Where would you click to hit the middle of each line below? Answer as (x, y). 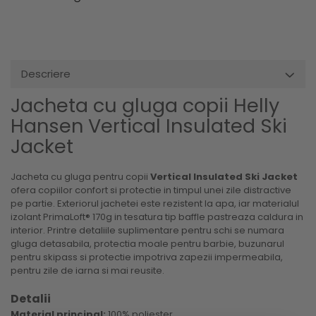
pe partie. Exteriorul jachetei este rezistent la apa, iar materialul (155, 203)
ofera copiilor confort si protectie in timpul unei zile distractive (151, 190)
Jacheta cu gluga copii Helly (145, 105)
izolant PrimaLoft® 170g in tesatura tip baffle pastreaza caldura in (157, 217)
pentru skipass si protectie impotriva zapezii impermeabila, (147, 257)
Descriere (46, 73)
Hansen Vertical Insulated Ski (149, 126)
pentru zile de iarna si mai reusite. (87, 270)
